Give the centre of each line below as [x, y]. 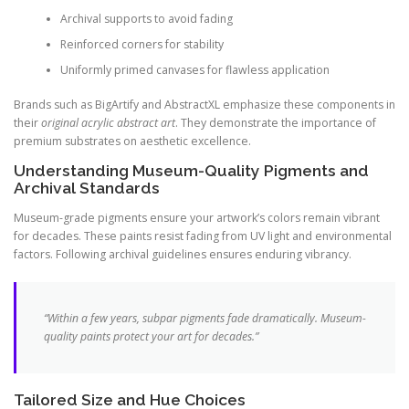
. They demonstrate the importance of [276, 123]
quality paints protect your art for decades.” [151, 337]
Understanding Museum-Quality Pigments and [191, 171]
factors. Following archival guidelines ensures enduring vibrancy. [183, 255]
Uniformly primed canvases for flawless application [194, 69]
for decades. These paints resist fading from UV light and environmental [203, 236]
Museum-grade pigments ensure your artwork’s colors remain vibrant [197, 218]
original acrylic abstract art [108, 123]
